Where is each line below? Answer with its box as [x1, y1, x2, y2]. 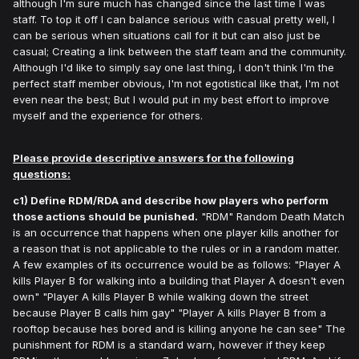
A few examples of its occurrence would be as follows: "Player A [13, 258, 341, 272]
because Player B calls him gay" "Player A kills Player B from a [13, 306, 326, 320]
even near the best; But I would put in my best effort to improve [13, 93, 329, 107]
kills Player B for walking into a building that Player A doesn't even [13, 274, 345, 288]
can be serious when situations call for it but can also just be [13, 29, 321, 42]
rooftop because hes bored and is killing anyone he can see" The [13, 322, 345, 336]
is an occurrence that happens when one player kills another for [13, 226, 339, 240]
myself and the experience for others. [13, 109, 203, 123]
